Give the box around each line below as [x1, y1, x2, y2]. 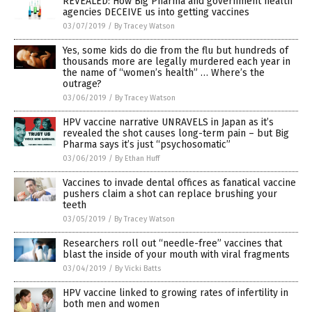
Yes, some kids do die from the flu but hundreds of [63, 45, 288, 57]
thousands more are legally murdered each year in [63, 56, 290, 68]
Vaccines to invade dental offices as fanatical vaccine [63, 177, 296, 189]
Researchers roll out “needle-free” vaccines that [63, 237, 282, 250]
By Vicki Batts [115, 264, 161, 274]
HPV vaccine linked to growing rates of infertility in [63, 287, 288, 299]
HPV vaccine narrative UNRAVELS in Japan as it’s [63, 116, 274, 129]
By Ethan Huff [115, 154, 159, 164]
